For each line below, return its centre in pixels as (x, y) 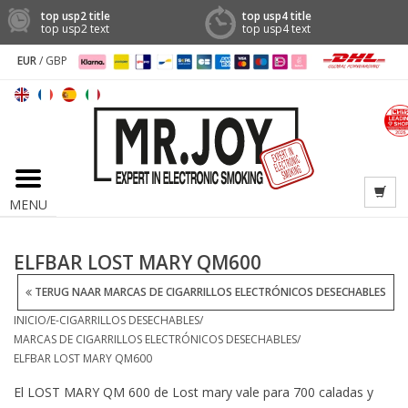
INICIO (30, 320)
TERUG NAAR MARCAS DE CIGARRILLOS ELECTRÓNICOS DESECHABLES (209, 291)
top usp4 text (276, 28)
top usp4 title (277, 15)
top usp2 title (76, 15)
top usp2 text (75, 28)
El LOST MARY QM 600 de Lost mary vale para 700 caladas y (194, 392)
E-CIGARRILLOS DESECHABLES (125, 320)
